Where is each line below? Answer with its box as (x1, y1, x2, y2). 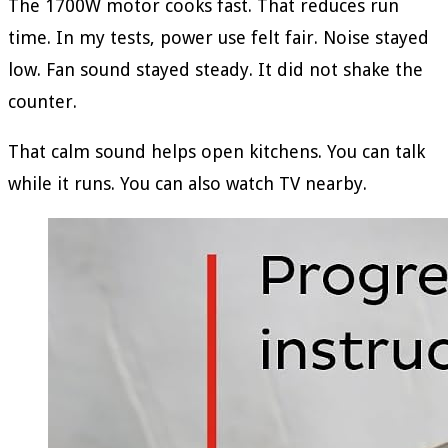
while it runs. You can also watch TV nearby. (8, 172, 367, 194)
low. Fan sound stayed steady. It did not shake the (8, 58, 423, 80)
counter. (8, 90, 77, 112)
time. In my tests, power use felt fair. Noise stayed (8, 26, 429, 48)
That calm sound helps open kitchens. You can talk (8, 140, 425, 162)
